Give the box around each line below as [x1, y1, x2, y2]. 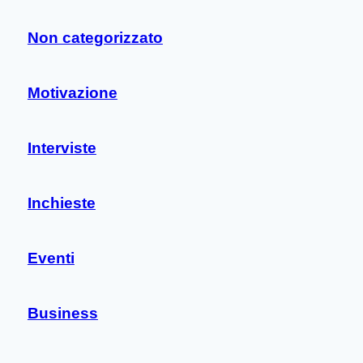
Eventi [27, 250, 75, 267]
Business [27, 305, 98, 322]
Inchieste [27, 194, 96, 212]
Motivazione [27, 84, 117, 102]
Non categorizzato [27, 29, 163, 47]
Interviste [27, 139, 96, 157]
